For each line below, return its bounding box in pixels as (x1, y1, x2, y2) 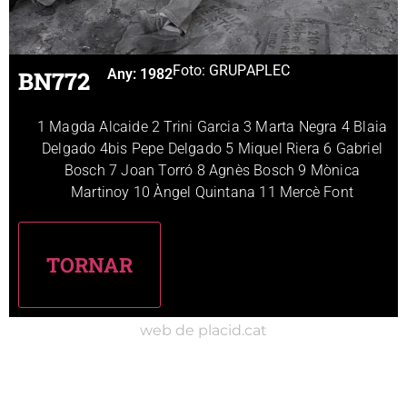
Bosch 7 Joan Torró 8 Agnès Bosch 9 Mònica (64, 161, 361, 179)
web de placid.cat (140, 321, 267, 339)
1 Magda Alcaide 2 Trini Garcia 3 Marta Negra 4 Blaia (36, 117, 388, 135)
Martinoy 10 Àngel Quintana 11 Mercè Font (70, 183, 353, 201)
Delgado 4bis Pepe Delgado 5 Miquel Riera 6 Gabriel (41, 139, 382, 157)
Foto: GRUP (173, 61, 246, 79)
